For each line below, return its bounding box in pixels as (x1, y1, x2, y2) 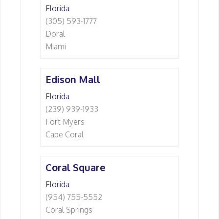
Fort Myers (45, 117, 85, 127)
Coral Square (45, 161, 106, 174)
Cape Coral (45, 130, 84, 139)
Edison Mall (45, 73, 100, 86)
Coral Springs (45, 205, 92, 215)
